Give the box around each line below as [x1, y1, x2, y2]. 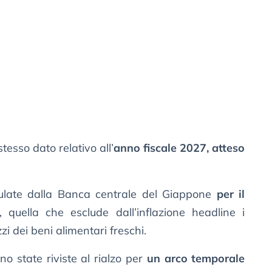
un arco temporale [146, 251, 245, 266]
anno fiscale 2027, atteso [114, 141, 245, 155]
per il [216, 187, 245, 202]
